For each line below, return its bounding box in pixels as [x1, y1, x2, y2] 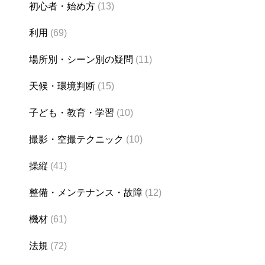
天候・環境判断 [29, 80, 95, 91]
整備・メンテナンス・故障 [29, 187, 143, 198]
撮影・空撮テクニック [29, 134, 124, 144]
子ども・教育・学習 [29, 107, 114, 118]
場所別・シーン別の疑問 [29, 54, 133, 64]
